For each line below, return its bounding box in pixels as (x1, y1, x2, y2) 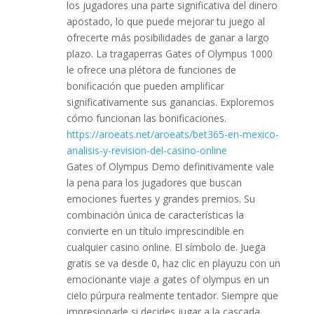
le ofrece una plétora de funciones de (66, 63, 236, 76)
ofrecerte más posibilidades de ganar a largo (66, 31, 269, 44)
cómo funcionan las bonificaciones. (66, 111, 226, 125)
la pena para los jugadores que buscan (66, 176, 242, 189)
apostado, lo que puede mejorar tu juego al (66, 15, 265, 28)
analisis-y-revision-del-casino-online (66, 144, 227, 157)
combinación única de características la (66, 208, 244, 221)
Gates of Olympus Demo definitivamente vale (66, 160, 274, 173)
